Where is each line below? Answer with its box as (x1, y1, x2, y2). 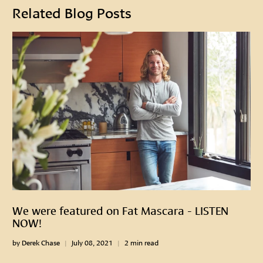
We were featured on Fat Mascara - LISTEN (12, 201, 229, 218)
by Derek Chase (12, 237, 60, 247)
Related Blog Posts (12, 2, 132, 22)
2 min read (124, 237, 159, 247)
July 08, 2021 (72, 237, 113, 247)
